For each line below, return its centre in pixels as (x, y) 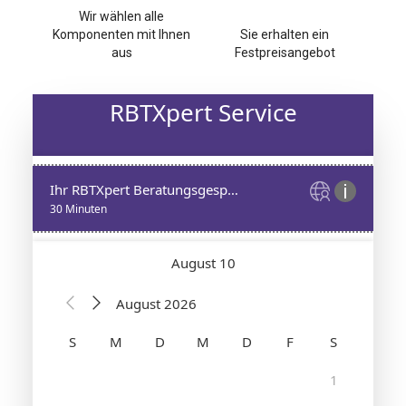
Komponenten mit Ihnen (121, 34)
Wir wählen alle (121, 16)
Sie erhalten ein (285, 34)
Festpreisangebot (285, 53)
